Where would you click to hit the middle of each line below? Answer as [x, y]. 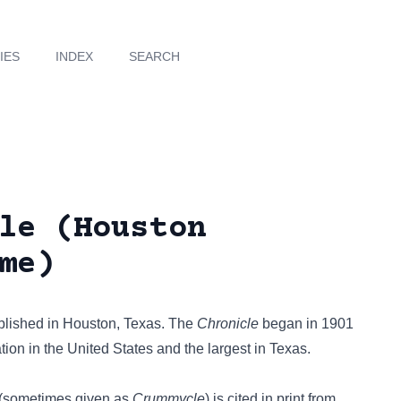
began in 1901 [306, 324]
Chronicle [228, 324]
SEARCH [155, 56]
